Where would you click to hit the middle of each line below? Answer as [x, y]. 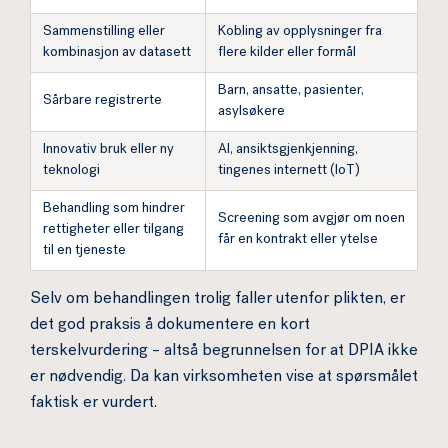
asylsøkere [251, 112]
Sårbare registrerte [102, 101]
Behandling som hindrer [114, 209]
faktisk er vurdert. [93, 404]
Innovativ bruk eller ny [108, 150]
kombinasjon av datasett [117, 53]
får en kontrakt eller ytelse [298, 240]
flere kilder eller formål [287, 53]
